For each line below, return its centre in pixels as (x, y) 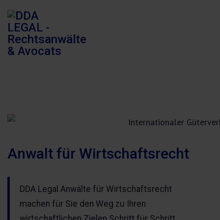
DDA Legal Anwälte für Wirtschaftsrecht (96, 189)
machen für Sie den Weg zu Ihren (83, 204)
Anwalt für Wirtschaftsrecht (98, 153)
